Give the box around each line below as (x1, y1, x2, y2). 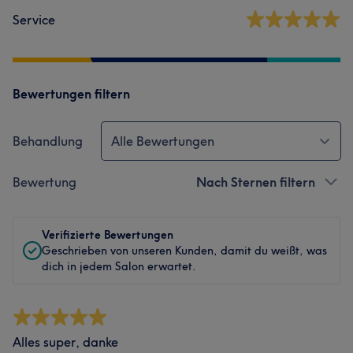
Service (13, 12, 55, 28)
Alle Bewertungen (111, 133, 214, 149)
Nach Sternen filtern (196, 174, 315, 190)
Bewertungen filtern (13, 86, 130, 102)
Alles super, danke (13, 334, 118, 350)
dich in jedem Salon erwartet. (42, 259, 196, 273)
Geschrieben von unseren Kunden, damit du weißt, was (42, 243, 327, 258)
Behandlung (13, 133, 83, 149)
